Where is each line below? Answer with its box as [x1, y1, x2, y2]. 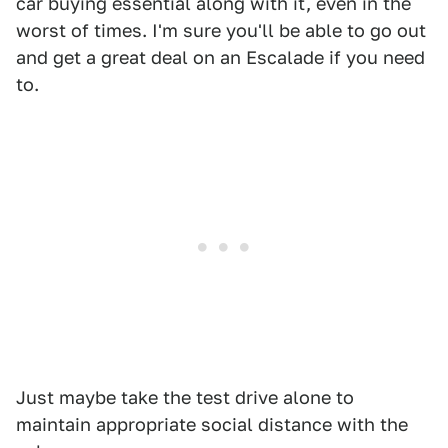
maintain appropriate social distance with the [16, 414, 408, 436]
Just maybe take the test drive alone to [16, 387, 354, 409]
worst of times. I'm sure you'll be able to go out [16, 20, 426, 42]
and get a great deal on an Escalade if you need [16, 47, 425, 69]
